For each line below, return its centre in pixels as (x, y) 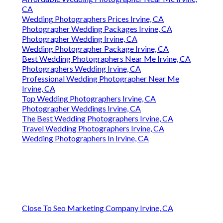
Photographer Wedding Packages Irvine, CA (97, 29)
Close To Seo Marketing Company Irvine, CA (98, 208)
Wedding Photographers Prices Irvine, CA (93, 19)
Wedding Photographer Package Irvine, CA (95, 49)
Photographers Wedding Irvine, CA (81, 69)
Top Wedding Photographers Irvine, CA (89, 99)
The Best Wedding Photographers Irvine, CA (98, 118)
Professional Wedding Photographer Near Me (101, 79)
